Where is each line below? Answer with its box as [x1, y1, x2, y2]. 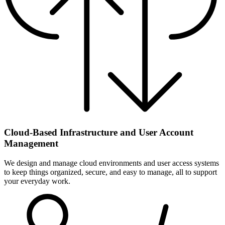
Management [4, 138, 58, 149]
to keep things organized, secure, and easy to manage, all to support [4, 167, 217, 176]
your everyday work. [4, 176, 70, 185]
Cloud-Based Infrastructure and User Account [4, 127, 193, 138]
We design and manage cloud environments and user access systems [4, 158, 219, 167]
